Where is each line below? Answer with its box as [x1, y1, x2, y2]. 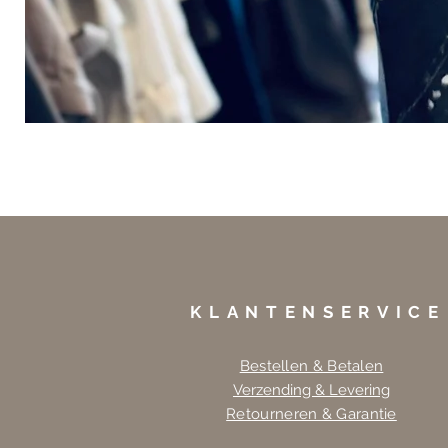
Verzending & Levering [233, 381, 390, 400]
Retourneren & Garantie [226, 405, 397, 424]
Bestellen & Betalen [239, 357, 384, 376]
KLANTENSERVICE [190, 302, 446, 323]
